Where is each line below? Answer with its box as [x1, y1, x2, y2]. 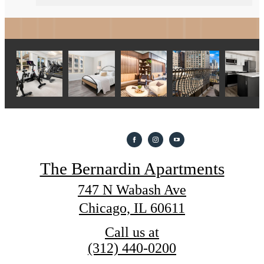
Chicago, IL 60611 [79, 200, 185, 216]
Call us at [105, 224, 159, 240]
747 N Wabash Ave [78, 181, 186, 197]
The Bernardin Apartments [39, 159, 225, 178]
